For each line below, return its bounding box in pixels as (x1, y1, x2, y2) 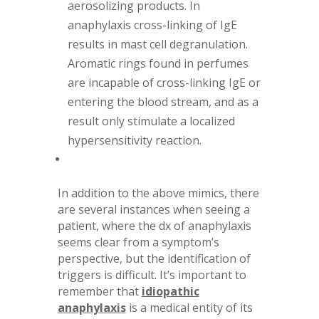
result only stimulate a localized (67, 113, 235, 129)
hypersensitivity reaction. (67, 132, 202, 148)
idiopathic (141, 283, 199, 299)
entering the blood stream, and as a (67, 93, 258, 110)
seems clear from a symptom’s (57, 234, 219, 250)
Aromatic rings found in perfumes (67, 55, 249, 71)
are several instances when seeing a (57, 201, 250, 217)
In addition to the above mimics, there (57, 184, 259, 201)
